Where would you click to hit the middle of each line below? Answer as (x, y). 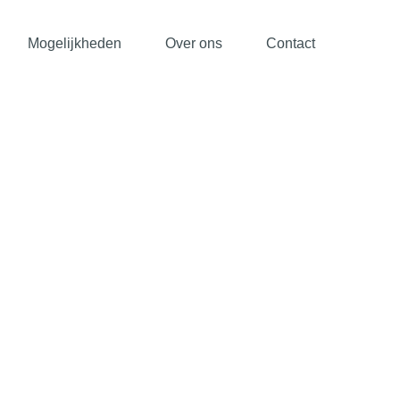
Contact (291, 43)
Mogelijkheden (75, 43)
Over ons (194, 43)
